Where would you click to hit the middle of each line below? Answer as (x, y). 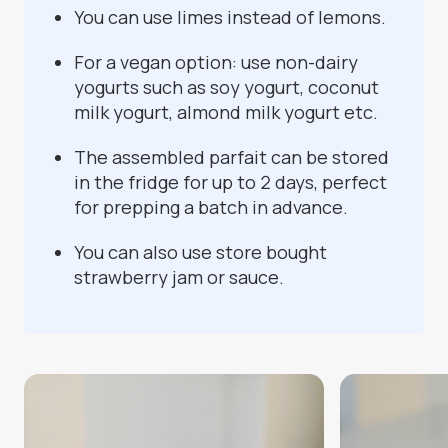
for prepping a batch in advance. (211, 207)
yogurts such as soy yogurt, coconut (226, 87)
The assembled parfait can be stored (231, 157)
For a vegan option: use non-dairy (216, 62)
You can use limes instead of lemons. (230, 17)
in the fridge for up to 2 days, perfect (230, 182)
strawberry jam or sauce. (179, 277)
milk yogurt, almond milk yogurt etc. (226, 112)
